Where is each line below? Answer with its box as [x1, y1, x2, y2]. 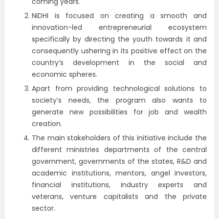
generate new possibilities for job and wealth [32, 107, 207, 117]
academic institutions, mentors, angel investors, [32, 168, 207, 178]
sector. [32, 203, 55, 213]
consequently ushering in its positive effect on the [32, 46, 207, 56]
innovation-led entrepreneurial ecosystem [32, 22, 207, 32]
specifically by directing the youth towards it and [32, 34, 207, 44]
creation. [32, 119, 62, 129]
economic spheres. [32, 69, 97, 79]
